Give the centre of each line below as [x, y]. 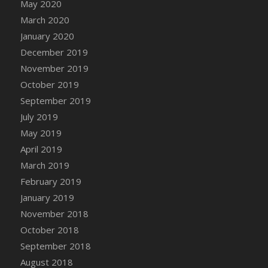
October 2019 [49, 84]
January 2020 [47, 36]
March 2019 [45, 165]
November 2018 [54, 213]
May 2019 [41, 133]
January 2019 [47, 197]
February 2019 [51, 181]
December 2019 [54, 52]
